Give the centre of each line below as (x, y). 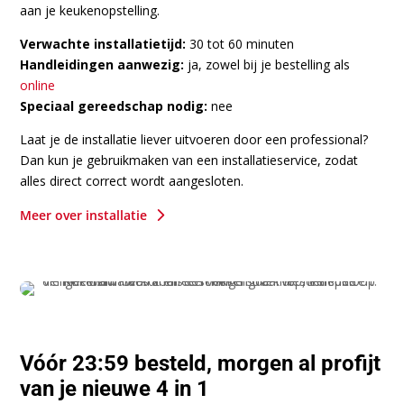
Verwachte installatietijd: (105, 43)
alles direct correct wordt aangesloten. (132, 180)
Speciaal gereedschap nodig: (116, 106)
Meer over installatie (84, 215)
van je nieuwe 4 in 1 (115, 388)
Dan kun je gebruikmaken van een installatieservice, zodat (189, 160)
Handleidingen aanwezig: (104, 64)
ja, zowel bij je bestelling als (269, 64)
